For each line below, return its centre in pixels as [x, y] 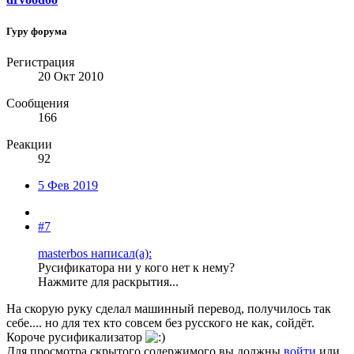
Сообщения [38, 103]
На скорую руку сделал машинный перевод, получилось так [169, 308]
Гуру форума [37, 31]
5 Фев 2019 [68, 185]
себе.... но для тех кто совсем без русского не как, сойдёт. [160, 322]
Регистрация [40, 62]
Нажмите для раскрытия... [108, 281]
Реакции [29, 144]
